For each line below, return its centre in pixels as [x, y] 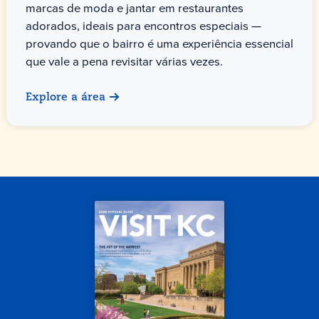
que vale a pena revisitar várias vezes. [124, 61]
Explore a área [65, 98]
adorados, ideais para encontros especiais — [143, 26]
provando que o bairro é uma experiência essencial [159, 43]
